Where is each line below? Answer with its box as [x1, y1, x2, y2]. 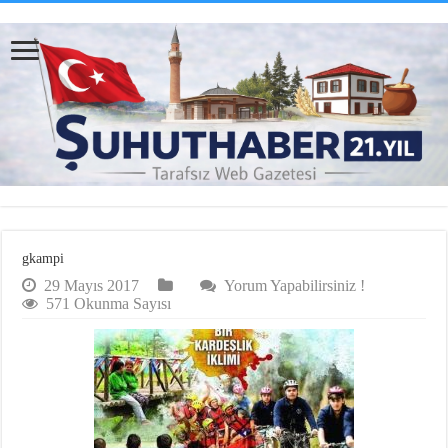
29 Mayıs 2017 [44, 277, 140, 295]
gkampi [22, 251, 65, 267]
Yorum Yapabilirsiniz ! [224, 277, 366, 295]
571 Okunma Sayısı [46, 295, 172, 313]
